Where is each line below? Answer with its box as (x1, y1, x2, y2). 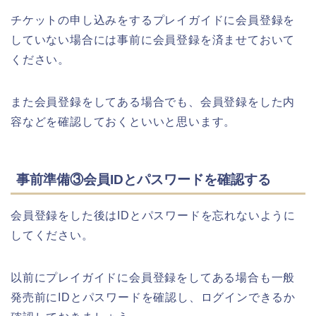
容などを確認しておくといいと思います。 (11, 116, 236, 128)
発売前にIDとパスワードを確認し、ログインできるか (11, 291, 296, 304)
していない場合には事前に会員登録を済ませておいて (11, 34, 296, 47)
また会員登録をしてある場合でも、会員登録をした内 (11, 96, 296, 109)
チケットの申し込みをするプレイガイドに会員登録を (11, 14, 296, 27)
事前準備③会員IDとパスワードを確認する (16, 172, 271, 188)
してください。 (11, 229, 94, 242)
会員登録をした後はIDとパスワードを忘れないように (11, 209, 296, 222)
